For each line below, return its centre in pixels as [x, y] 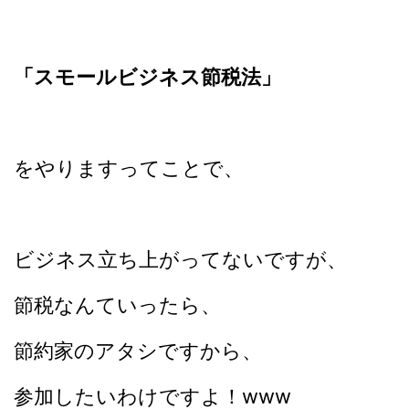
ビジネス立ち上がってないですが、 [180, 259]
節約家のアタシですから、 [138, 351]
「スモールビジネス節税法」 [147, 77]
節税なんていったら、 [117, 305]
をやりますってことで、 [129, 168]
